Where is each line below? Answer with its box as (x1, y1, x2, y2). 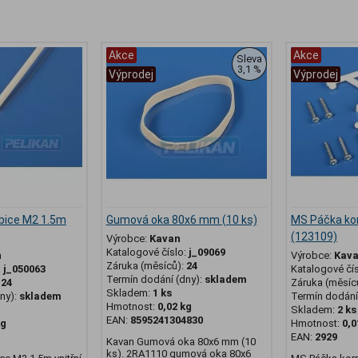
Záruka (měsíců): (105, 260, 186, 272)
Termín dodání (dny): (105, 273, 202, 286)
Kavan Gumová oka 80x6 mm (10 (105, 336, 256, 348)
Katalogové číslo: (105, 246, 189, 259)
